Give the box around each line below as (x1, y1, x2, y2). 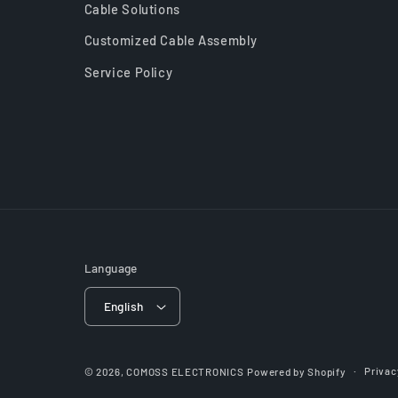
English (103, 298, 144, 314)
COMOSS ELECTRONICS (126, 364, 244, 378)
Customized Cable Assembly (84, 32, 258, 49)
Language (84, 260, 138, 276)
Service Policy (84, 63, 173, 80)
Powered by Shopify (247, 364, 346, 378)
